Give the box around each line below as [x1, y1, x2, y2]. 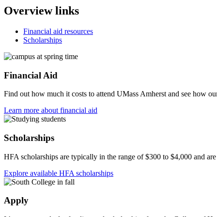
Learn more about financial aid [4, 106, 97, 115]
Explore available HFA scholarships [4, 169, 113, 177]
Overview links [4, 4, 79, 17]
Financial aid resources [23, 27, 93, 35]
